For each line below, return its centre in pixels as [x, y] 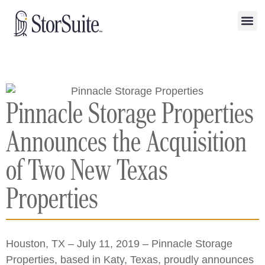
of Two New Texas [87, 170]
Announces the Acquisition [126, 142]
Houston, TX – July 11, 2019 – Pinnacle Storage [119, 243]
